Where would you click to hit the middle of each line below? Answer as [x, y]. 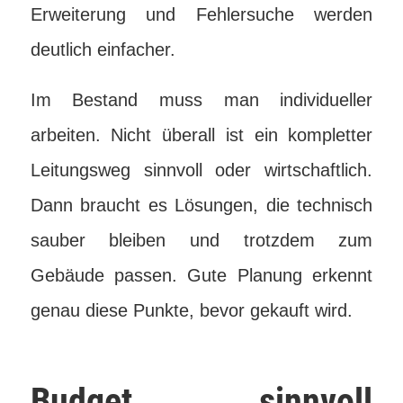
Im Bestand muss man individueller [201, 100]
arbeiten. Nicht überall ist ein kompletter [201, 135]
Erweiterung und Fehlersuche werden [201, 14]
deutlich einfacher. [103, 49]
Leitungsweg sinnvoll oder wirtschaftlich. [201, 170]
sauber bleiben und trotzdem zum [201, 240]
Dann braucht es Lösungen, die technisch [201, 205]
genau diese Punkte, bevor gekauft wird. [191, 310]
